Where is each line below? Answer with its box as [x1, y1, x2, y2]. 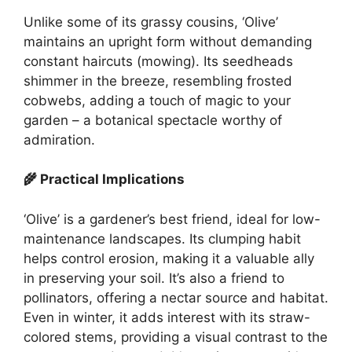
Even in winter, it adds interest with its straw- [24, 309, 310, 325]
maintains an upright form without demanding [24, 33, 312, 49]
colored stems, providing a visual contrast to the [24, 328, 328, 345]
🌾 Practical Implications [24, 171, 185, 187]
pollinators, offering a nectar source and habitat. [24, 289, 328, 306]
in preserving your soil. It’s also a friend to [24, 269, 284, 286]
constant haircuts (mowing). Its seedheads [24, 53, 293, 69]
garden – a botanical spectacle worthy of [24, 112, 282, 128]
